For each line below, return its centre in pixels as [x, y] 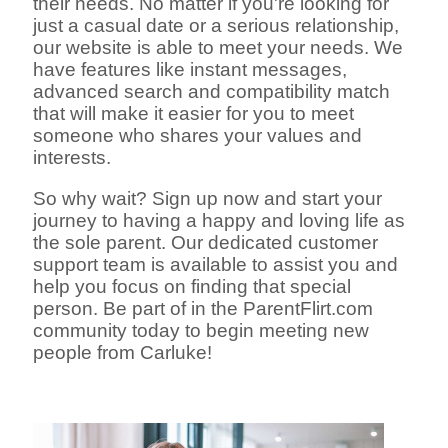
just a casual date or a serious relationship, [216, 26]
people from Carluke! [123, 352]
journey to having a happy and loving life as [219, 220]
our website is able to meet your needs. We [218, 48]
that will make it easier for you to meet [194, 114]
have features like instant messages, [190, 70]
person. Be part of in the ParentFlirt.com [203, 308]
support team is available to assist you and [216, 264]
